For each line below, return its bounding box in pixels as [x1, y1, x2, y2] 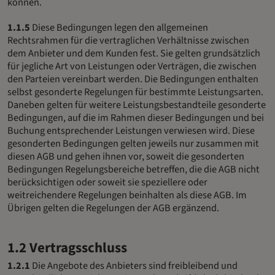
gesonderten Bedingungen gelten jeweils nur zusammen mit [7, 136, 259, 152]
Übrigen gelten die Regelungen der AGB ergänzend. [7, 201, 219, 216]
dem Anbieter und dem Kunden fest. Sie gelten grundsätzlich [7, 46, 260, 61]
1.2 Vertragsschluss [7, 238, 127, 258]
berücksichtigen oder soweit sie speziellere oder [7, 175, 207, 190]
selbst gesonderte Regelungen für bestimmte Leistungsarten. [7, 85, 263, 100]
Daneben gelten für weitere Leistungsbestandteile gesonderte [7, 98, 266, 113]
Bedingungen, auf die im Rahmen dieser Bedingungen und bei [7, 110, 264, 126]
